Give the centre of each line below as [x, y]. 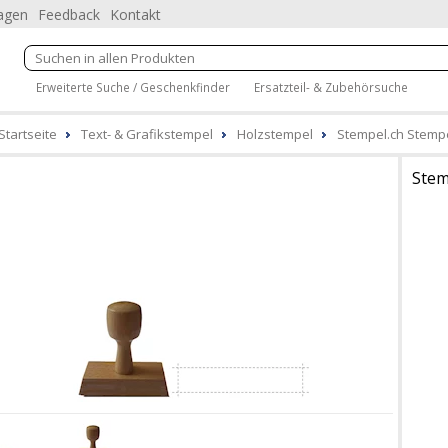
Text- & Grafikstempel [147, 134]
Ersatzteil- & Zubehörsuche [331, 86]
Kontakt [135, 14]
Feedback [69, 14]
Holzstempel [275, 134]
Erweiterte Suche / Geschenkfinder [133, 86]
